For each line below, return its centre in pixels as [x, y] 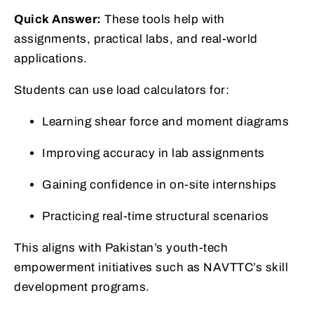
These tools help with [163, 20]
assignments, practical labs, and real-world [136, 39]
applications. [51, 59]
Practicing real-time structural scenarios [156, 217]
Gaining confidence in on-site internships [159, 185]
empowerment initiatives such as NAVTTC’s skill [151, 268]
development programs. [82, 287]
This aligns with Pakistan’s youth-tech [121, 248]
